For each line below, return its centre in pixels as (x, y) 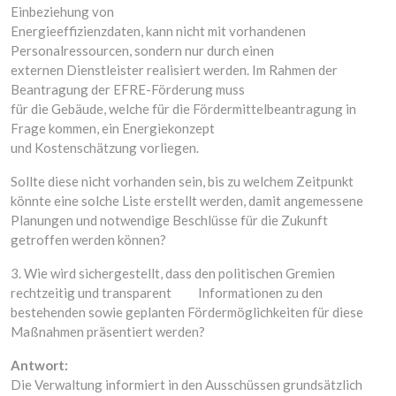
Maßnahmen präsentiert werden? (108, 331)
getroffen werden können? (88, 240)
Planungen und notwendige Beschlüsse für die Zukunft (169, 220)
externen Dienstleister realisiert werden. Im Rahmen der (174, 70)
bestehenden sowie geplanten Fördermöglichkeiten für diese (187, 312)
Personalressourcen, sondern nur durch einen (142, 50)
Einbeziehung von (62, 11)
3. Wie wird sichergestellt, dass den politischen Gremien (173, 273)
